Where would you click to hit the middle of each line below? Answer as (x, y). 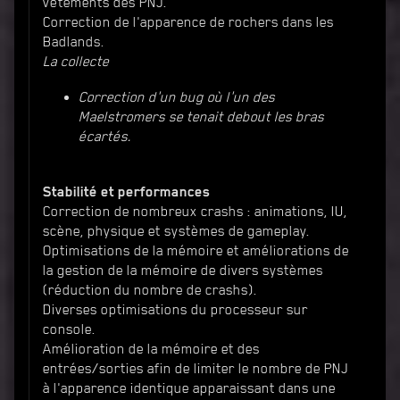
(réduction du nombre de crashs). (150, 290)
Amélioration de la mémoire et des (151, 349)
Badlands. (74, 42)
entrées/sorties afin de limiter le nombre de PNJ (196, 368)
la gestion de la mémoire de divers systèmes (183, 270)
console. (69, 329)
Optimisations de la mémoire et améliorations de (196, 250)
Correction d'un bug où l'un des (177, 97)
